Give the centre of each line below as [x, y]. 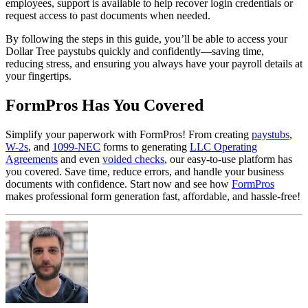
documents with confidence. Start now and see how [119, 184]
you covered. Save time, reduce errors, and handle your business [145, 171]
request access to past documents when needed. [108, 15]
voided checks [133, 159]
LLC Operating [223, 146]
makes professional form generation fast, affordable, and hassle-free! [153, 196]
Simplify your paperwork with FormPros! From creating [129, 134]
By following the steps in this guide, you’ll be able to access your [146, 38]
